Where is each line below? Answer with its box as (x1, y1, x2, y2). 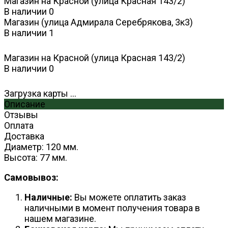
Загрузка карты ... (4, 88, 76, 99)
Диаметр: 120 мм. (4, 141, 78, 153)
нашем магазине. (24, 213, 96, 224)
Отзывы (4, 109, 38, 121)
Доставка (4, 131, 44, 142)
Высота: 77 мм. (4, 152, 67, 163)
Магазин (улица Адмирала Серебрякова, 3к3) (4, 17, 193, 28)
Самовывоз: (4, 172, 59, 183)
